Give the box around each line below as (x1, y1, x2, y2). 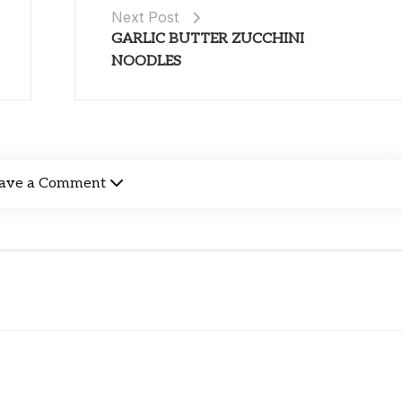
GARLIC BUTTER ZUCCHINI (110, 30, 304, 48)
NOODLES (110, 52, 181, 70)
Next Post (110, 7, 179, 26)
